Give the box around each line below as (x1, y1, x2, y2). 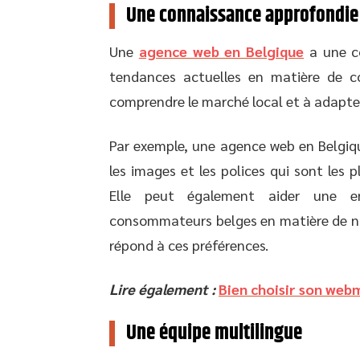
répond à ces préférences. (109, 235, 268, 254)
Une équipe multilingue (126, 317, 306, 349)
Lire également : (109, 280, 215, 298)
